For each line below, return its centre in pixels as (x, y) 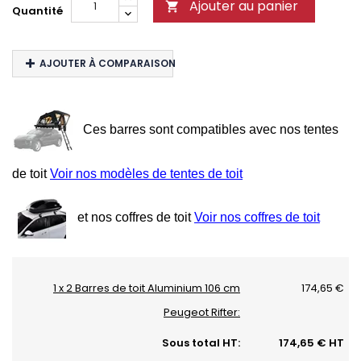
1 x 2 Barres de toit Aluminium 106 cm (147, 288)
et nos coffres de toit (134, 217)
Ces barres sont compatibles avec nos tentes (211, 130)
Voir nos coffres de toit (257, 217)
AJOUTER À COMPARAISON (107, 63)
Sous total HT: (201, 343)
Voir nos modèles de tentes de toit (146, 174)
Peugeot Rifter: (202, 312)
